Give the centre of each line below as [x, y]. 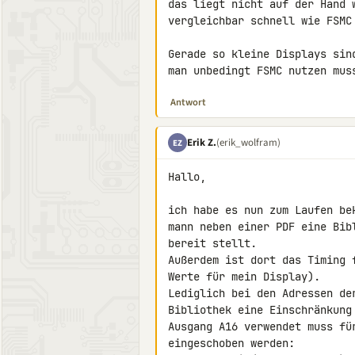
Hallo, [187, 177]
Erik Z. [202, 142]
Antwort [188, 102]
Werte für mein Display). [244, 277]
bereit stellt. [212, 243]
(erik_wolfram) [248, 142]
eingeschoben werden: [231, 343]
